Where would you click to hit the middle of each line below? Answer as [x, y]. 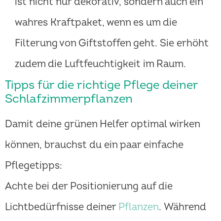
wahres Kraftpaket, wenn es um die [96, 23]
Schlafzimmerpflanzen [69, 99]
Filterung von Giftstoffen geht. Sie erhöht [112, 43]
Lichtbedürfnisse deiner [62, 207]
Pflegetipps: [34, 166]
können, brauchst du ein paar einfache [94, 145]
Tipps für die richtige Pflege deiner [101, 85]
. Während [183, 207]
